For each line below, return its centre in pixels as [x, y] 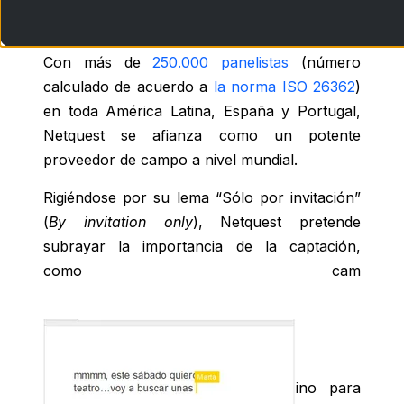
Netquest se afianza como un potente [202, 136]
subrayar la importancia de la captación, [202, 247]
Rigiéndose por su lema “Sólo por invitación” [202, 198]
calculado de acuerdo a [129, 87]
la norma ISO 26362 [285, 87]
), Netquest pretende [276, 222]
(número [325, 63]
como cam [202, 271]
